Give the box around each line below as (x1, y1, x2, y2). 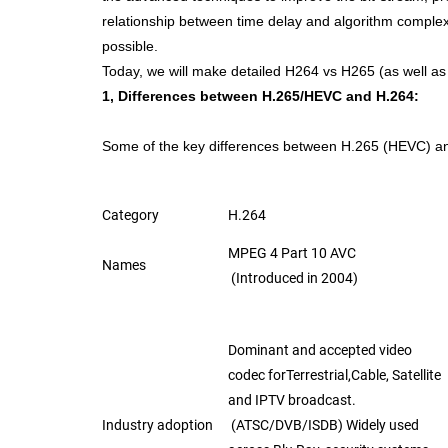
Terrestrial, (286, 367, 351, 383)
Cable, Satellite (351, 367, 441, 383)
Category (102, 207, 159, 223)
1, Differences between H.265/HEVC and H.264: (102, 88, 419, 104)
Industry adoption (102, 417, 213, 433)
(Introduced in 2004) (228, 270, 358, 286)
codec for (228, 367, 286, 383)
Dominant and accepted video (228, 342, 415, 358)
